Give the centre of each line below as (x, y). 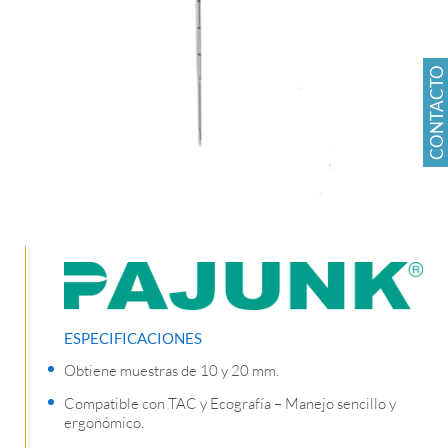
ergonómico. (104, 423)
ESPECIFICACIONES (133, 338)
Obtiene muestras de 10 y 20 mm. (171, 371)
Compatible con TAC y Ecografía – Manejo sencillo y (230, 404)
